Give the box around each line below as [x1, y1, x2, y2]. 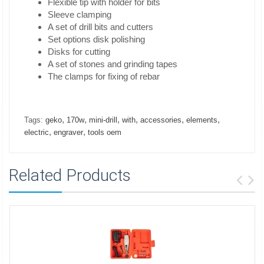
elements [186, 115, 217, 124]
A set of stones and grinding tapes [48, 59, 177, 69]
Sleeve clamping [48, 9, 111, 19]
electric [24, 128, 49, 137]
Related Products [9, 166, 131, 185]
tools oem [88, 128, 121, 137]
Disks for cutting [48, 47, 110, 57]
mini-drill [89, 115, 117, 124]
